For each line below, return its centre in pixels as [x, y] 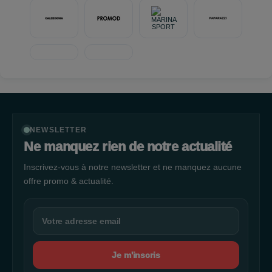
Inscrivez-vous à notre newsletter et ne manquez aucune [133, 167]
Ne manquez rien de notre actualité [128, 147]
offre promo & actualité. [69, 181]
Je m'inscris [136, 255]
